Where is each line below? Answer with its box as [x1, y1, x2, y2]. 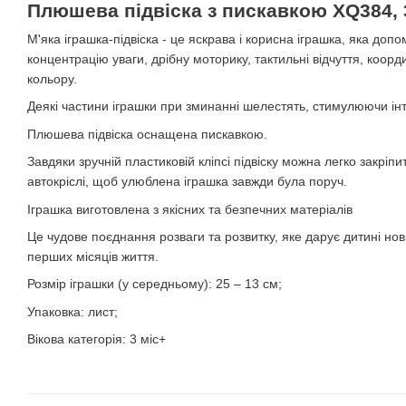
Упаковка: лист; [27, 304, 118, 319]
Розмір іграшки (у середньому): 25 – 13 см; [27, 276, 282, 292]
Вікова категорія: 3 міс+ [27, 332, 166, 347]
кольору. [27, 72, 77, 86]
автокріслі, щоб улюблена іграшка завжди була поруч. [27, 174, 347, 189]
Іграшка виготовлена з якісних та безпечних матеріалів [27, 201, 353, 217]
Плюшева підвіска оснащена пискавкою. [27, 126, 267, 141]
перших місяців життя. [27, 248, 159, 264]
